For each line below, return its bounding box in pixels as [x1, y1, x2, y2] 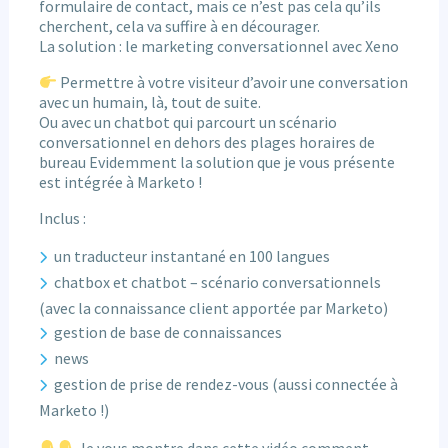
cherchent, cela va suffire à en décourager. [38, 15, 320, 36]
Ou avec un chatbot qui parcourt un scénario [38, 111, 337, 132]
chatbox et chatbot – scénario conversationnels [54, 271, 382, 292]
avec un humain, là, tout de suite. [38, 91, 261, 112]
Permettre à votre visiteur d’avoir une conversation [57, 71, 409, 92]
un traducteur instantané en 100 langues [54, 245, 331, 266]
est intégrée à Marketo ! [38, 171, 202, 192]
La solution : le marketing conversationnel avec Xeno [38, 35, 399, 56]
